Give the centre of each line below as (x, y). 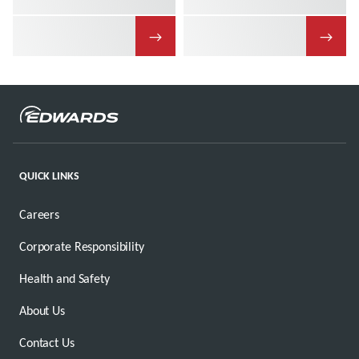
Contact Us (47, 342)
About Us (42, 310)
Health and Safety (65, 278)
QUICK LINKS (49, 175)
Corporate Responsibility (82, 246)
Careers (40, 214)
